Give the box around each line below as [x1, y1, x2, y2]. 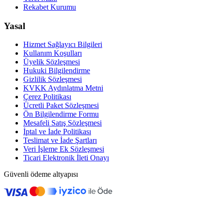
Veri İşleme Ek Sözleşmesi [23, 145, 104, 154]
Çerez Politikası [23, 93, 71, 101]
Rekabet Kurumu [23, 3, 76, 12]
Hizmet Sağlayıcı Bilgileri [23, 40, 102, 49]
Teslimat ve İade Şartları [23, 136, 97, 145]
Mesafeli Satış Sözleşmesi [23, 119, 102, 127]
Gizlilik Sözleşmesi [23, 75, 82, 84]
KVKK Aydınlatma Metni [23, 84, 103, 93]
